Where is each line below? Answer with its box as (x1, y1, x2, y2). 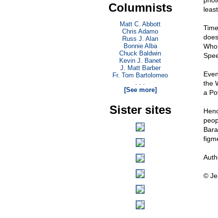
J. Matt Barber (120, 64, 161, 72)
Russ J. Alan (122, 35, 158, 42)
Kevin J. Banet (119, 57, 161, 64)
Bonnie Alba (123, 42, 157, 50)
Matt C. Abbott (120, 20, 161, 28)
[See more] (124, 86, 157, 93)
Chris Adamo (122, 28, 158, 35)
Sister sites (109, 103, 171, 116)
